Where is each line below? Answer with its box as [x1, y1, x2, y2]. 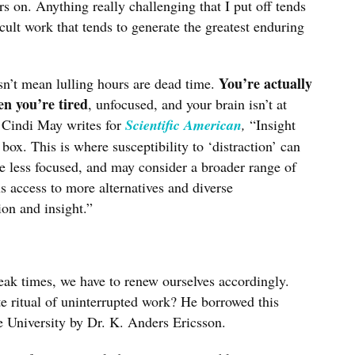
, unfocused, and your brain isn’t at [88, 94, 287, 113]
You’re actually [219, 73, 312, 94]
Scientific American [125, 115, 242, 135]
